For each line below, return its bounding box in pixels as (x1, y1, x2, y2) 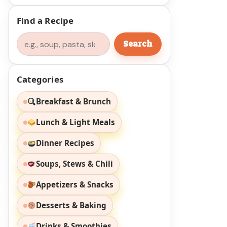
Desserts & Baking (36, 200, 107, 211)
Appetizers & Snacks (36, 179, 114, 190)
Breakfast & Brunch (36, 96, 111, 107)
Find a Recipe (17, 15, 74, 27)
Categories (17, 73, 63, 86)
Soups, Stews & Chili (36, 159, 113, 169)
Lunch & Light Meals (36, 117, 116, 128)
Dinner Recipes (36, 138, 95, 148)
